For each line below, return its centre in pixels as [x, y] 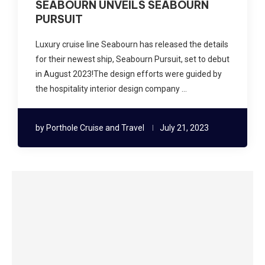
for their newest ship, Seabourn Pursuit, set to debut [132, 59]
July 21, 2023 [184, 127]
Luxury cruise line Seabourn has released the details [132, 44]
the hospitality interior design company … [111, 88]
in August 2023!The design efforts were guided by [129, 74]
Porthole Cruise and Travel [95, 127]
